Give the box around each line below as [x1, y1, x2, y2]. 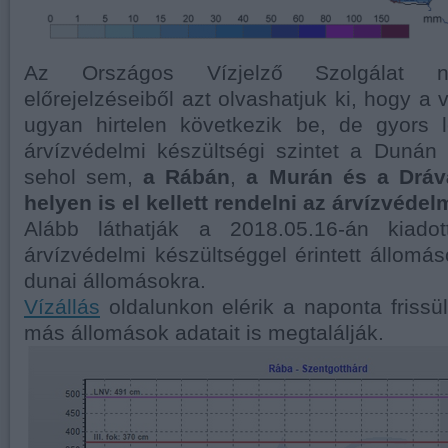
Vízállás [24, 295, 100, 319]
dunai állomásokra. [24, 269, 206, 293]
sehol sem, [24, 165, 144, 189]
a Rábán [143, 165, 231, 189]
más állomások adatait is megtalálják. [24, 321, 384, 345]
